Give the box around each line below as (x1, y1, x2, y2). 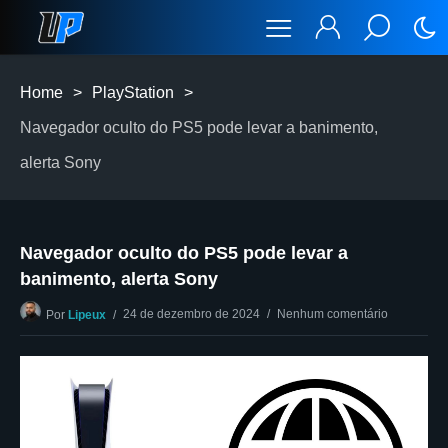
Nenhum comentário (277, 307, 388, 321)
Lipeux (68, 308, 106, 322)
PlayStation (92, 84, 174, 101)
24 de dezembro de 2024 (123, 307, 260, 321)
